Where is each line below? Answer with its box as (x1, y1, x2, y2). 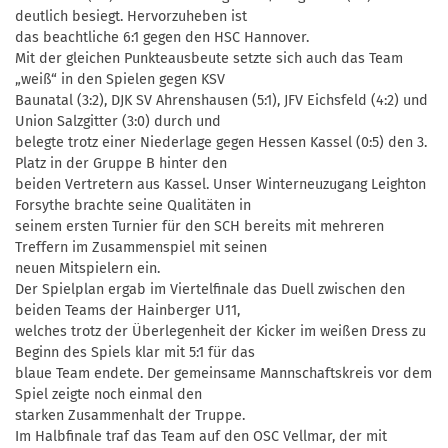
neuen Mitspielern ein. (15, 259, 160, 277)
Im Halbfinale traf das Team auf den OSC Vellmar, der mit (15, 427, 387, 445)
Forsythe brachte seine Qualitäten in (15, 196, 251, 214)
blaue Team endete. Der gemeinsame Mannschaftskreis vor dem (15, 364, 432, 382)
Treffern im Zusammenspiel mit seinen (15, 238, 267, 256)
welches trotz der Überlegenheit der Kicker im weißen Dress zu (15, 322, 426, 340)
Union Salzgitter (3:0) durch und (15, 112, 221, 130)
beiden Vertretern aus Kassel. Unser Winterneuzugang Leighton (15, 175, 426, 193)
